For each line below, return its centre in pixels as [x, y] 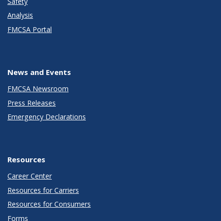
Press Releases [32, 103]
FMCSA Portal [30, 29]
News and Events [39, 72]
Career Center [30, 176]
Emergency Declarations [47, 117]
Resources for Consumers [49, 204]
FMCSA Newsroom [38, 89]
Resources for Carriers [43, 190]
